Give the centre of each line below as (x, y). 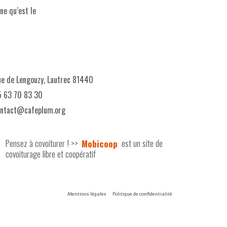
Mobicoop (100, 143)
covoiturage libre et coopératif (50, 154)
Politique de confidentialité (142, 194)
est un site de (141, 143)
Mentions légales (87, 194)
